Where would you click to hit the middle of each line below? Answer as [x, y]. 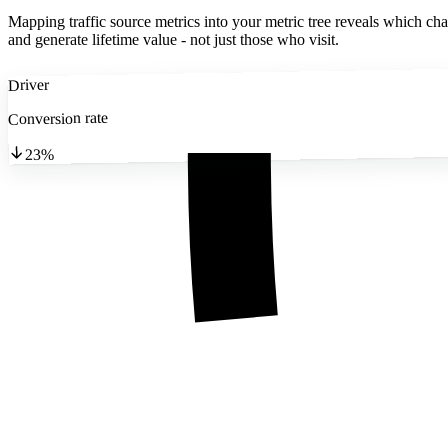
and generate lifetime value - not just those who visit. [173, 39]
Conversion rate [58, 118]
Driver [28, 84]
